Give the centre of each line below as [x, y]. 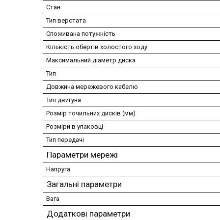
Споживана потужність [81, 34]
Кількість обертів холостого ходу [97, 47]
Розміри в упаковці [75, 127]
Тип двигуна [64, 100]
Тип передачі [65, 140]
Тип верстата [66, 21]
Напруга [58, 169]
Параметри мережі [82, 155]
